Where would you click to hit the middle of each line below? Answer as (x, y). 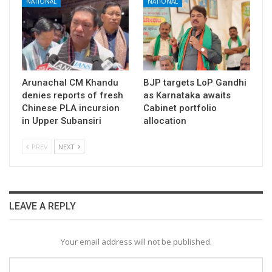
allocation (165, 121)
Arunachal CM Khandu (70, 82)
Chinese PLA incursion (71, 108)
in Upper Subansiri (62, 121)
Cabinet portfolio (180, 108)
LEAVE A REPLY (42, 206)
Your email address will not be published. (136, 241)
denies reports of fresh (73, 95)
